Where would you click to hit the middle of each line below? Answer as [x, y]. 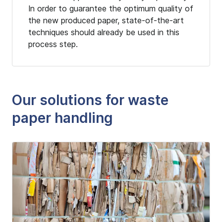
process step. [53, 44]
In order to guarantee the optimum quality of [111, 8]
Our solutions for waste [90, 100]
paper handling [62, 118]
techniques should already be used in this [104, 32]
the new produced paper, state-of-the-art [106, 20]
